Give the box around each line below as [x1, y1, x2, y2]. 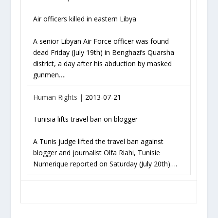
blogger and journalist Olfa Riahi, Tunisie [33, 147, 161, 157]
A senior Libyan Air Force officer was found [33, 36, 169, 46]
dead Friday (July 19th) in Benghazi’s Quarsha [33, 47, 175, 57]
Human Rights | [33, 92, 86, 102]
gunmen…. [33, 70, 66, 79]
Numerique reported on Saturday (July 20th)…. [33, 159, 178, 168]
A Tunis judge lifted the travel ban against [33, 136, 164, 146]
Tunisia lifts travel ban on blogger [33, 114, 138, 124]
